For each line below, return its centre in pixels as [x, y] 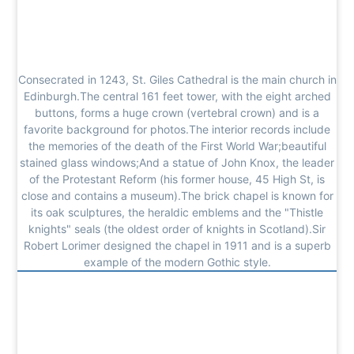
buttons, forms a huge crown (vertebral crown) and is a [177, 112]
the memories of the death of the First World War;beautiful [177, 145]
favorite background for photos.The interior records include [177, 129]
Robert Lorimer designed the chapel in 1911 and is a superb [177, 245]
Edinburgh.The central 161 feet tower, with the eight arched [177, 96]
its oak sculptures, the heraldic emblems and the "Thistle [177, 212]
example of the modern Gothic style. [177, 262]
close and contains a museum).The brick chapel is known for [177, 195]
